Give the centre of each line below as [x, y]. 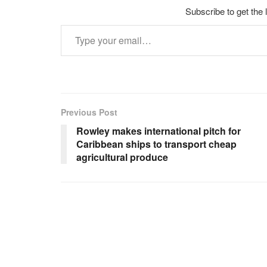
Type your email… [77, 24]
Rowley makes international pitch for [159, 131]
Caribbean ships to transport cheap [156, 144]
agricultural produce [122, 157]
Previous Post [89, 112]
